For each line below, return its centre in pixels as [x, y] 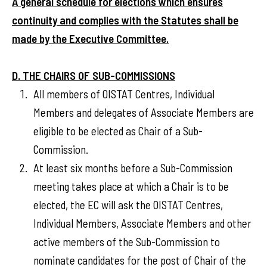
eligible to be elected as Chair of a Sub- [118, 131]
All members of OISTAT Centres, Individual [124, 94]
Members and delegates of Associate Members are [144, 112]
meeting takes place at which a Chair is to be [131, 186]
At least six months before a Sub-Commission [133, 168]
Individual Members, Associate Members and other [142, 223]
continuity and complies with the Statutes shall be [125, 20]
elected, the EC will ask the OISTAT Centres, [128, 205]
